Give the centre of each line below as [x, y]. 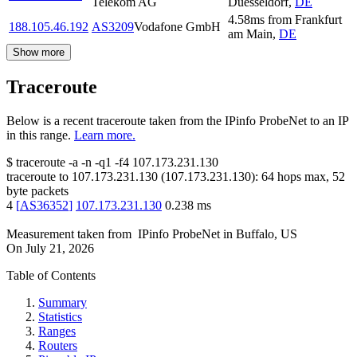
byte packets [37, 191]
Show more [39, 53]
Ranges [57, 331]
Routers [58, 346]
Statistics [60, 317]
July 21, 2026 [60, 249]
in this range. [39, 135]
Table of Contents [51, 276]
